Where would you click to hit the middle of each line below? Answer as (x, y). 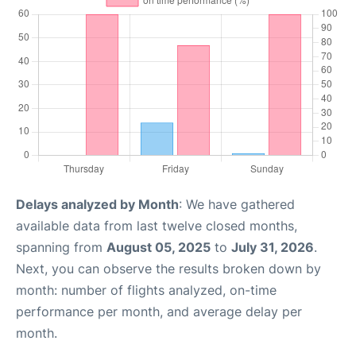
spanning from (61, 247)
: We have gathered (237, 204)
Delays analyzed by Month (97, 204)
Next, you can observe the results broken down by (168, 269)
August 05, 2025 (159, 247)
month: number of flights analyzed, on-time (146, 290)
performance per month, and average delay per (159, 311)
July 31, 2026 (273, 247)
